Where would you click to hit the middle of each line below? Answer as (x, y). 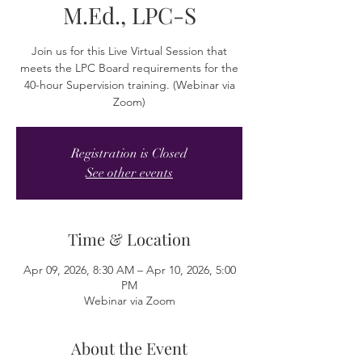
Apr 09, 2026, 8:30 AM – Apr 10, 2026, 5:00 (129, 270)
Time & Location (129, 239)
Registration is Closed (129, 154)
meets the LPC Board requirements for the (129, 68)
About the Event (129, 348)
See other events (129, 173)
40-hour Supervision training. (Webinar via (129, 85)
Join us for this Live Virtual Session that (129, 51)
